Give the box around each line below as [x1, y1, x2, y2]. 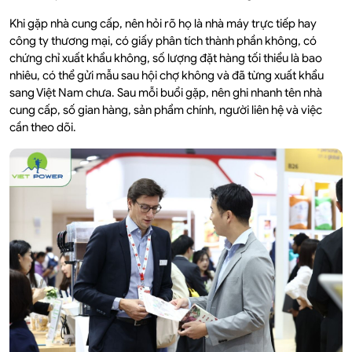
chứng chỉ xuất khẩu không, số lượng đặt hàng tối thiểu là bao [9, 51, 322, 66]
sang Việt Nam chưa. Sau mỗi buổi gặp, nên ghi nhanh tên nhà [9, 86, 322, 101]
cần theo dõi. [9, 120, 76, 135]
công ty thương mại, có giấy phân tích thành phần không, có [9, 34, 317, 49]
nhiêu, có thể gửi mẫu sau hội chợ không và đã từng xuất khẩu [9, 68, 324, 83]
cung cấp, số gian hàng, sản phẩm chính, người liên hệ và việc [9, 103, 322, 118]
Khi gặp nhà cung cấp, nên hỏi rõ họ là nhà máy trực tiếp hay [9, 16, 317, 31]
